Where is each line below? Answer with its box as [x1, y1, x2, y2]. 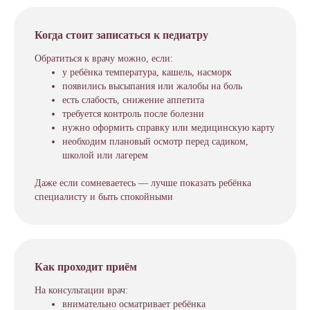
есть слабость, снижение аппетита [62, 95, 204, 105]
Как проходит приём [35, 261, 137, 273]
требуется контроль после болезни [62, 109, 204, 119]
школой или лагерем [62, 150, 148, 161]
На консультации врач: [35, 285, 128, 295]
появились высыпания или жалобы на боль [62, 81, 242, 91]
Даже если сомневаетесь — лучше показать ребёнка [35, 178, 251, 188]
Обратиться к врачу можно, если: [35, 53, 173, 64]
